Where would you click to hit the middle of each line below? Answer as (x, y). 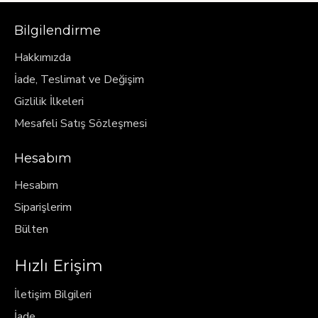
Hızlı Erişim (59, 266)
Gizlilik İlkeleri (49, 102)
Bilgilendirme (57, 31)
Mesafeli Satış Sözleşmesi (81, 124)
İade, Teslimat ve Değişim (79, 79)
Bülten (31, 229)
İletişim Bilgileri (53, 295)
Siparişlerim (43, 207)
